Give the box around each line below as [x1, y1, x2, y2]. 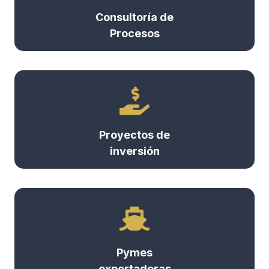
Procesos [109, 27, 160, 40]
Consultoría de [95, 11, 174, 23]
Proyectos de [99, 128, 170, 141]
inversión [109, 145, 160, 157]
